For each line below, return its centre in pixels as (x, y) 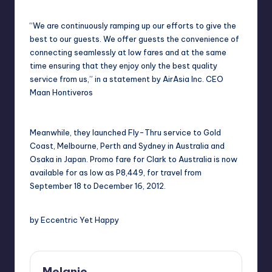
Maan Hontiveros (61, 93)
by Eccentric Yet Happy (74, 220)
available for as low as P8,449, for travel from (116, 173)
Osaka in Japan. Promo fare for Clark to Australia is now (134, 159)
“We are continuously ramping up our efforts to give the (133, 26)
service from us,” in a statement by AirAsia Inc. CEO (127, 79)
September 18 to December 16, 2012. (98, 186)
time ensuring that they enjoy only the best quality (124, 66)
